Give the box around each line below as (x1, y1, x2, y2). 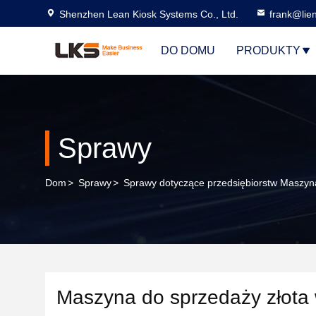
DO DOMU (161, 44, 215, 56)
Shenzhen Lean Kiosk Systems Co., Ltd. (59, 8, 238, 20)
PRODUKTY (236, 44, 300, 56)
